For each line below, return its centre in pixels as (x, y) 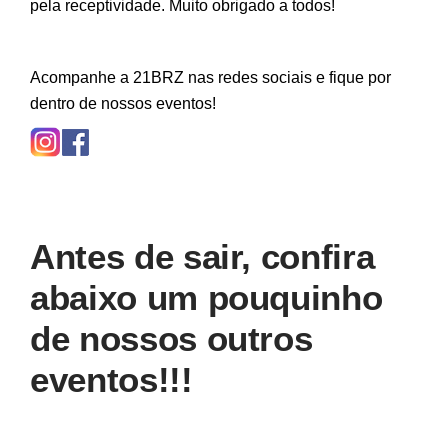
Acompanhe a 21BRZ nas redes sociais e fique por (210, 77)
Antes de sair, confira (202, 256)
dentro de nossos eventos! (123, 103)
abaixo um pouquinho (206, 297)
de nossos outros (171, 338)
